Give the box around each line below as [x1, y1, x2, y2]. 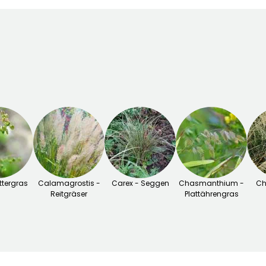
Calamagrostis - [37, 178, 100, 189]
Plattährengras [184, 189, 239, 199]
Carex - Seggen [111, 178, 169, 189]
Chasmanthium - [179, 178, 244, 189]
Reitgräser [50, 189, 87, 199]
